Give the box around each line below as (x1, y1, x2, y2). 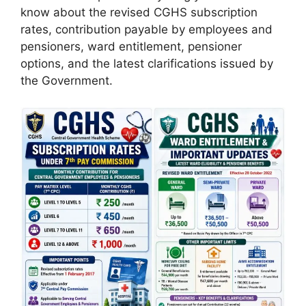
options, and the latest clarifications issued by (20, 57, 273, 70)
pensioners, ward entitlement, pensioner (20, 40, 242, 53)
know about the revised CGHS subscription (20, 5, 258, 19)
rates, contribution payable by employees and (20, 23, 273, 36)
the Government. (20, 74, 113, 87)
